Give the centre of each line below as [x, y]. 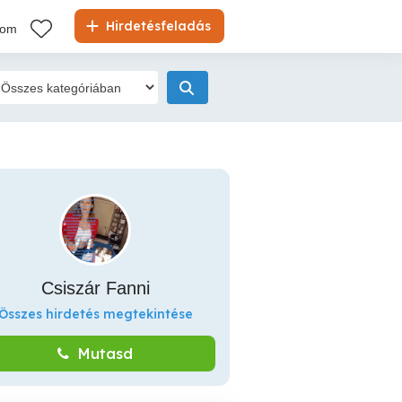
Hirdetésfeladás [157, 26]
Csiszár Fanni [95, 288]
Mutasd [105, 354]
